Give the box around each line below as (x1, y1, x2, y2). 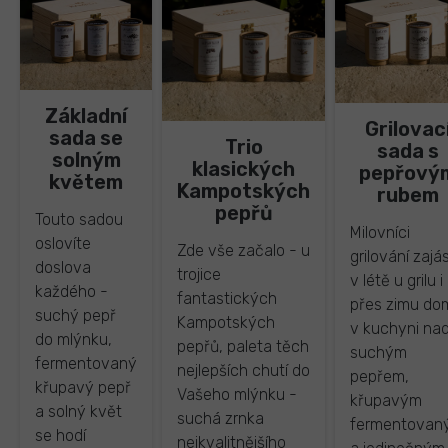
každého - (35, 282, 108, 302)
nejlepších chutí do (177, 361, 310, 381)
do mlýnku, (35, 330, 112, 350)
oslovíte (35, 234, 91, 254)
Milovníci (350, 223, 410, 243)
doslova (35, 258, 91, 278)
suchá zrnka (177, 409, 264, 429)
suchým (350, 343, 407, 363)
